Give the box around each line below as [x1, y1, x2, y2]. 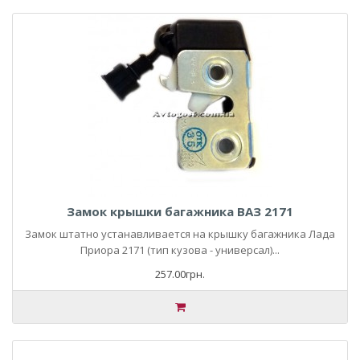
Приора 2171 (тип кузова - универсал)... [80, 243, 280, 257]
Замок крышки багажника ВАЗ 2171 [67, 203, 293, 219]
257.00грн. [155, 267, 205, 281]
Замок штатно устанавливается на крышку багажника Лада [25, 227, 335, 241]
